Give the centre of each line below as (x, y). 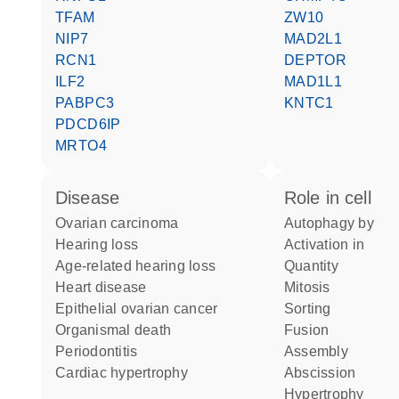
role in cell (334, 198)
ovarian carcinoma (122, 223)
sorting (313, 309)
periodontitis (102, 351)
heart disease (106, 287)
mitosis (313, 287)
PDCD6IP (93, 124)
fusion (311, 330)
